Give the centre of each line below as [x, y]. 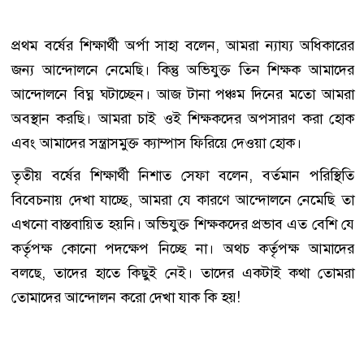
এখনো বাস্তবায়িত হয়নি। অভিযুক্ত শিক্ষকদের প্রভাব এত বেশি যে [183, 224]
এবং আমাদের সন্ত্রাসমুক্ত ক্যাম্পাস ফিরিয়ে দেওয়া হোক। [156, 143]
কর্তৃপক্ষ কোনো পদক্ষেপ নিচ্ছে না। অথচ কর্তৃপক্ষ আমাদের [183, 248]
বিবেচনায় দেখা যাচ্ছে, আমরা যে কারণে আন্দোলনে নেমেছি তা [183, 199]
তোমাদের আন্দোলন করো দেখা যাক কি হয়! [126, 297]
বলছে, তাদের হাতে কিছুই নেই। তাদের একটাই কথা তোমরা [183, 273]
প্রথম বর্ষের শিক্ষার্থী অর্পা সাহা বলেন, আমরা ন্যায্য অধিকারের [183, 45]
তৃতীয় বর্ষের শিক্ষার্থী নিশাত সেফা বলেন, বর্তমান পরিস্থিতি [183, 175]
